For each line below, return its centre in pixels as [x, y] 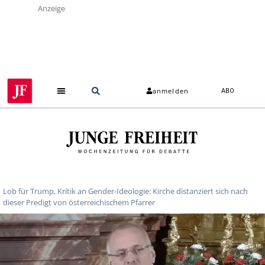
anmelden [171, 91]
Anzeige [51, 8]
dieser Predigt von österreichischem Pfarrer [79, 202]
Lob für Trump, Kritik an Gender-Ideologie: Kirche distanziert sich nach [125, 191]
